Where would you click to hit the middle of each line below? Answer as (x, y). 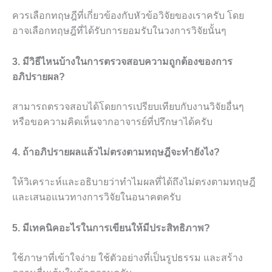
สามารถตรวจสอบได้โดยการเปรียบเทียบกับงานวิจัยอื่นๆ (128, 106)
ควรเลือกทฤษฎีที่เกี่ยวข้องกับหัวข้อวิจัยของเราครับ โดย (128, 15)
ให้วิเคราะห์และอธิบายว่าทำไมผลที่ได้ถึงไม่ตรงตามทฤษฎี (134, 182)
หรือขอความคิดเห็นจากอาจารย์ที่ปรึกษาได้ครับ (112, 121)
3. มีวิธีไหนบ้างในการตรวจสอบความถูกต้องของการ (122, 61)
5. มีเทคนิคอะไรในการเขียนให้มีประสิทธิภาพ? (111, 228)
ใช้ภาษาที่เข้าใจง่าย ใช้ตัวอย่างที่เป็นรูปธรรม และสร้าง (127, 257)
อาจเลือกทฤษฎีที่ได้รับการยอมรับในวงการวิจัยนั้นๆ (119, 30)
